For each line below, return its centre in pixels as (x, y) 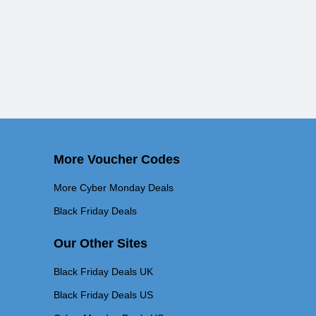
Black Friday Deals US (103, 295)
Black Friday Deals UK (103, 272)
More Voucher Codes (117, 159)
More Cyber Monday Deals (114, 188)
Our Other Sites (101, 243)
